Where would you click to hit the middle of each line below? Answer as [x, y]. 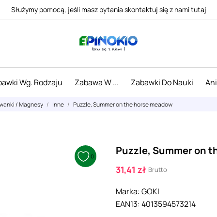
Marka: [128, 191]
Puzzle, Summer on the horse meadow [123, 104]
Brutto [158, 170]
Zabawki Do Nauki [162, 82]
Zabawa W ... [96, 82]
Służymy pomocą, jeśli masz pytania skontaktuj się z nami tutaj [108, 9]
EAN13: [128, 204]
